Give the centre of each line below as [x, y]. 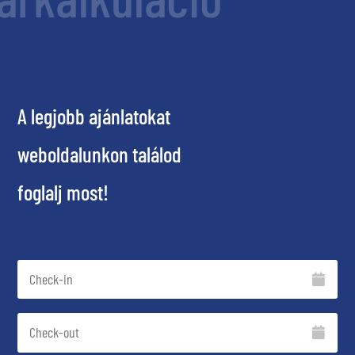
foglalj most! [63, 191]
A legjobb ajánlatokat [94, 115]
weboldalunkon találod [100, 153]
